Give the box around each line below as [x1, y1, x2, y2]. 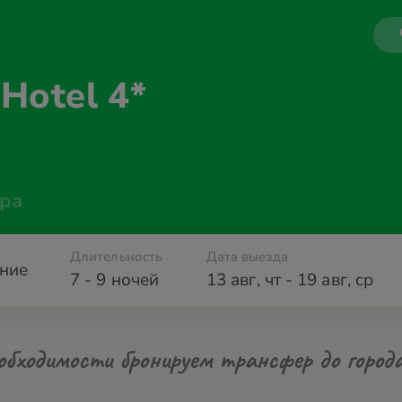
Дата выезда [206, 248, 288, 266]
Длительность [70, 248, 163, 266]
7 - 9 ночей [70, 268, 159, 292]
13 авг [206, 268, 257, 292]
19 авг [297, 268, 347, 292]
